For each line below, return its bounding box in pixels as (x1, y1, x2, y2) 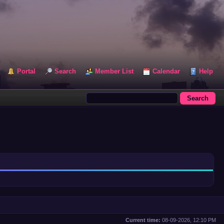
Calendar (152, 67, 180, 75)
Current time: (125, 217, 160, 223)
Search (54, 67, 76, 75)
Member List (95, 67, 133, 75)
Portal (17, 67, 35, 75)
